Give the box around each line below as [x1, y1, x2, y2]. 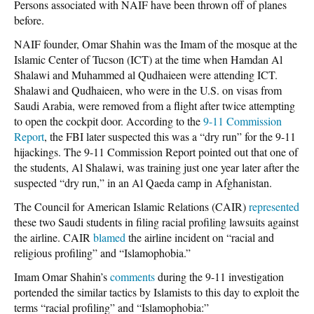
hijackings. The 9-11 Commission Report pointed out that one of [14, 144, 298, 159]
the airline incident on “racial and [125, 229, 274, 245]
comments [110, 268, 155, 284]
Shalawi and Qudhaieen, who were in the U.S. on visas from [14, 82, 282, 97]
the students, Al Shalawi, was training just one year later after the [14, 159, 299, 175]
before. [14, 12, 44, 27]
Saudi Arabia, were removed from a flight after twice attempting [14, 97, 295, 113]
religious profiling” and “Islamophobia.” [14, 245, 191, 260]
